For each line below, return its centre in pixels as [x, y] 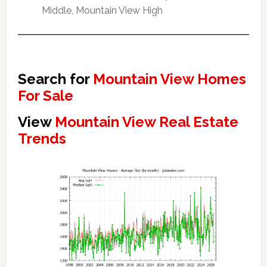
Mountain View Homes [169, 79]
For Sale [45, 96]
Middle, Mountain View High [102, 11]
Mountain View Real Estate [146, 122]
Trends [42, 139]
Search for [55, 79]
